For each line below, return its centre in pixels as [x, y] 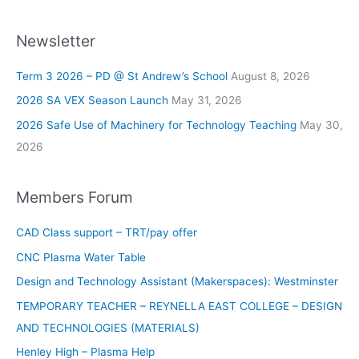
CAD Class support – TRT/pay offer [107, 233]
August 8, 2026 [270, 77]
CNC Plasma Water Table [81, 257]
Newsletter [56, 40]
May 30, [321, 125]
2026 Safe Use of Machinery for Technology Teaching [156, 125]
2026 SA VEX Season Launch [92, 101]
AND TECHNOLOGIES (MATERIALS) [108, 327]
